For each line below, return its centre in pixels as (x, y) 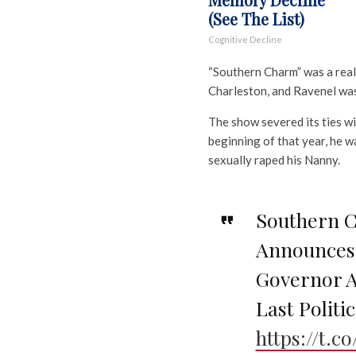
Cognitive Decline (245, 40)
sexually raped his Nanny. (274, 160)
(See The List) (256, 19)
